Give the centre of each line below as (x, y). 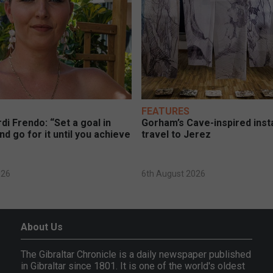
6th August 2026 (174, 174)
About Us (42, 227)
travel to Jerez (176, 135)
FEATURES (166, 112)
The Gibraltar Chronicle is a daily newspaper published (136, 255)
